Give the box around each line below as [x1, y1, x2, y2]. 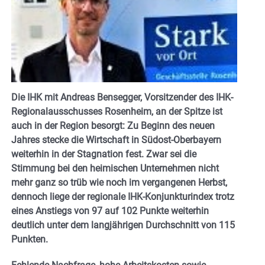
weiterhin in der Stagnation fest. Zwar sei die [11, 148, 196, 160]
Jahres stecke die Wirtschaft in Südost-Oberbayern [11, 134, 221, 146]
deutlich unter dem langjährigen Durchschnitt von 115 [11, 219, 235, 231]
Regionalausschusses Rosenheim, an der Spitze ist [11, 106, 222, 118]
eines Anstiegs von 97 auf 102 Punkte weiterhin [11, 205, 209, 217]
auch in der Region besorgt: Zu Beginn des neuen [11, 120, 215, 132]
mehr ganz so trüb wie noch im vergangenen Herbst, [11, 177, 227, 189]
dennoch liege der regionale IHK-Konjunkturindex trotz [11, 191, 234, 203]
